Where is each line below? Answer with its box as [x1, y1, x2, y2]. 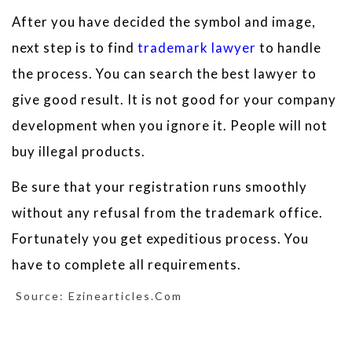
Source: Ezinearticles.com [12, 288, 182, 302]
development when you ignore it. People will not [12, 116, 328, 134]
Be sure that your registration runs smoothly [12, 178, 307, 196]
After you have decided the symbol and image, [12, 13, 316, 30]
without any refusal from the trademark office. [12, 204, 323, 222]
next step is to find [12, 38, 137, 56]
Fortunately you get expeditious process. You [12, 230, 309, 247]
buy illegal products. [12, 142, 145, 159]
